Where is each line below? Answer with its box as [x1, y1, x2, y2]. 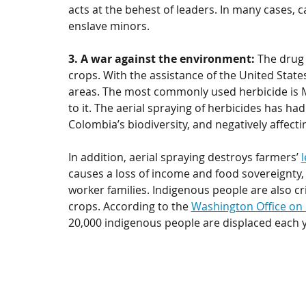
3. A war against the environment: [68, 51, 258, 66]
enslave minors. [68, 18, 152, 33]
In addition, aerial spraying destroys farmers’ [68, 150, 301, 165]
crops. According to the [68, 199, 191, 214]
